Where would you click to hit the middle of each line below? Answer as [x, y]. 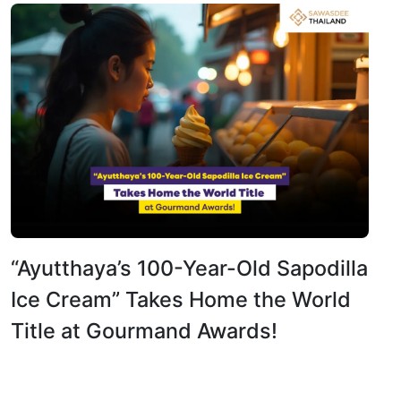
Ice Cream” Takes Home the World [181, 299]
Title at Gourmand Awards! [144, 330]
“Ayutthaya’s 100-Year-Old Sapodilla [189, 268]
